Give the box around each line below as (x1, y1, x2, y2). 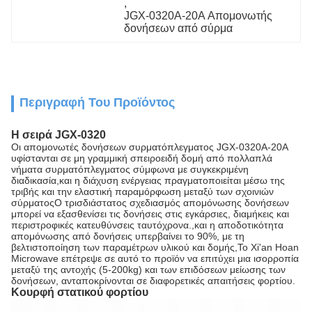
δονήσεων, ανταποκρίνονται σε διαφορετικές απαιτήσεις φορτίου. (11, 275, 295, 286)
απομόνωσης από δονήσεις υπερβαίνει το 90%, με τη (11, 231, 244, 242)
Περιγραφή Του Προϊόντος (19, 95, 175, 109)
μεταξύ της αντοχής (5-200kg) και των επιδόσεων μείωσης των (11, 264, 286, 275)
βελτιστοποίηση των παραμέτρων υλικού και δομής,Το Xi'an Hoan (11, 242, 299, 253)
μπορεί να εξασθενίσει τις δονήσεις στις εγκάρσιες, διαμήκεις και (11, 208, 289, 219)
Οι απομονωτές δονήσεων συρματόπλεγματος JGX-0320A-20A (11, 141, 288, 153)
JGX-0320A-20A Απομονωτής (124, 10, 273, 22)
